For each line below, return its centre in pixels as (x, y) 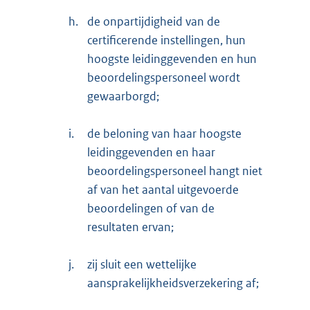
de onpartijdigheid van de (154, 22)
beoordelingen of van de (151, 209)
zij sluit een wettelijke (142, 265)
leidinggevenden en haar (151, 153)
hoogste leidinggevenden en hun (172, 59)
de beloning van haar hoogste (164, 134)
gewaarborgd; (123, 97)
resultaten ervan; (130, 227)
